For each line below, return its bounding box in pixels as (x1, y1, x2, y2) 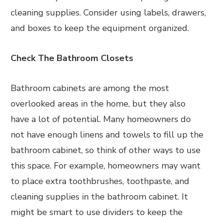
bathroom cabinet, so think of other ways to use (11, 144, 201, 156)
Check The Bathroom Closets (11, 52, 134, 64)
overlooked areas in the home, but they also (11, 98, 186, 109)
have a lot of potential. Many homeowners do (11, 113, 191, 125)
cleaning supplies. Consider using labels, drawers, (11, 7, 206, 18)
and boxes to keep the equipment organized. (11, 22, 192, 34)
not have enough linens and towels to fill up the (11, 129, 204, 140)
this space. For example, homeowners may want (11, 160, 201, 171)
